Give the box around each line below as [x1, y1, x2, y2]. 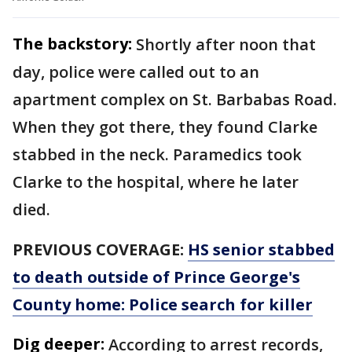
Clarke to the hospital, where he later [13, 170, 299, 192]
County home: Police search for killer [13, 293, 313, 315]
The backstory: [13, 32, 132, 54]
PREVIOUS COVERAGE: [13, 238, 188, 260]
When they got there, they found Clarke [13, 115, 317, 137]
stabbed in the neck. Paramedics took [13, 143, 302, 165]
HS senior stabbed [188, 238, 335, 260]
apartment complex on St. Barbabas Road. [13, 88, 337, 110]
